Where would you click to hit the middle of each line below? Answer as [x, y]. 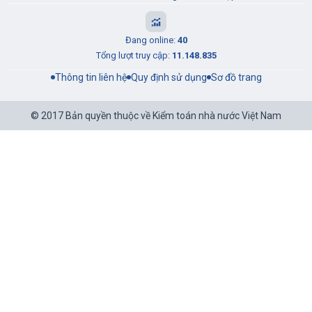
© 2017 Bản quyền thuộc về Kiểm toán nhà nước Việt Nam [156, 116]
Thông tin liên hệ [91, 78]
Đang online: [151, 40]
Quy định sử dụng [169, 78]
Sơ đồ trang [236, 78]
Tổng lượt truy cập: [134, 56]
